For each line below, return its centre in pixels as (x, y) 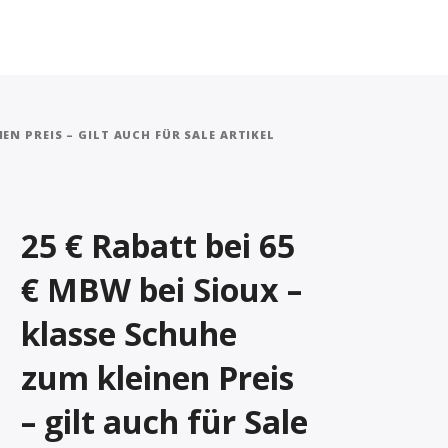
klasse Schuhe (129, 333)
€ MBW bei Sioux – (161, 289)
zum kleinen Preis (157, 377)
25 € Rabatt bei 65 (158, 245)
